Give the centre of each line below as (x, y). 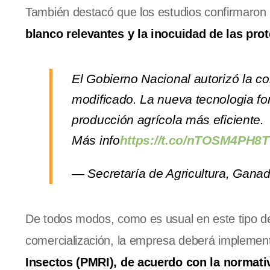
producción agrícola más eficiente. (168, 120)
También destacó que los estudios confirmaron (146, 12)
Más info (96, 140)
